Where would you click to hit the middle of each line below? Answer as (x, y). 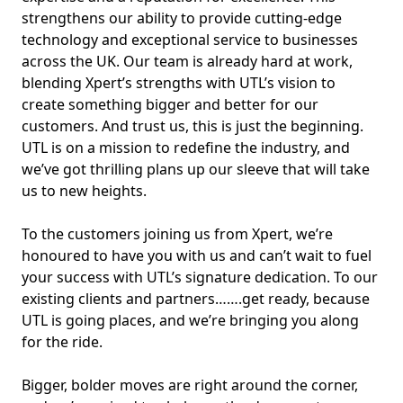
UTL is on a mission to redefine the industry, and (186, 147)
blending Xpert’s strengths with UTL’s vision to (179, 82)
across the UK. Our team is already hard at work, (187, 61)
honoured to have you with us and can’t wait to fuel (197, 255)
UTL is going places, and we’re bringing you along (190, 320)
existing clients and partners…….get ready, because (196, 298)
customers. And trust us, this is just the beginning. (193, 125)
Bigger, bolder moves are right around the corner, (190, 385)
